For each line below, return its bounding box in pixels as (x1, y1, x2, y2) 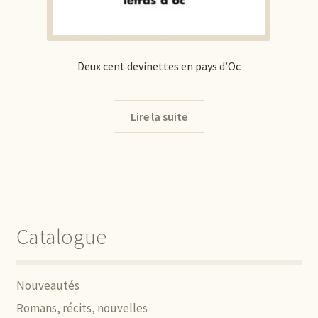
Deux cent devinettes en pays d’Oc (77, 59, 241, 74)
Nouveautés (16, 277, 79, 293)
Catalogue (16, 222, 106, 250)
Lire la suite (130, 109, 187, 124)
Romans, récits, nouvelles (16, 300, 148, 317)
